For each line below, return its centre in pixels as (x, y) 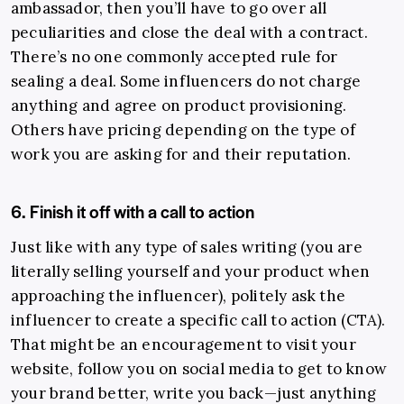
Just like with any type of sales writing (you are (187, 248)
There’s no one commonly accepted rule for (174, 57)
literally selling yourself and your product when (191, 272)
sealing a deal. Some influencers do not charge (186, 82)
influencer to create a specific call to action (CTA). (198, 321)
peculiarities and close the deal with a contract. (189, 33)
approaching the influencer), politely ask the (179, 296)
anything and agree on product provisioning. (179, 106)
